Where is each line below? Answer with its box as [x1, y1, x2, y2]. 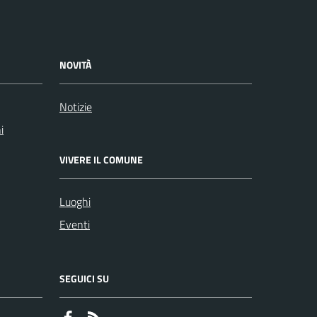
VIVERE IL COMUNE [59, 151, 143, 167]
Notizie [59, 98, 92, 115]
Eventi [59, 215, 90, 233]
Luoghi [59, 192, 91, 210]
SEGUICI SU [59, 270, 109, 286]
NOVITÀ [59, 57, 91, 72]
